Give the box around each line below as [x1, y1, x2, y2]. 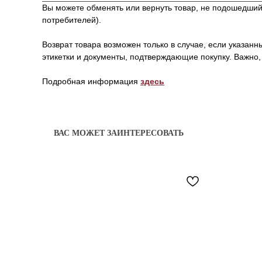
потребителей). [42, 15, 101, 25]
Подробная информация [42, 77, 140, 86]
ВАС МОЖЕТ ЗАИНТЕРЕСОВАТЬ [54, 129, 184, 137]
